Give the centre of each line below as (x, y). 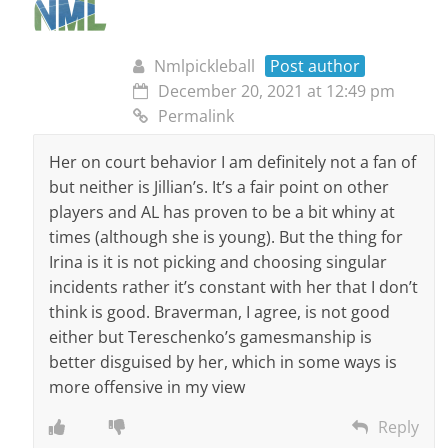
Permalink (196, 115)
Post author (315, 65)
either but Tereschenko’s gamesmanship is (211, 336)
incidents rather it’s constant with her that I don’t (234, 286)
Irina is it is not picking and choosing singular (218, 261)
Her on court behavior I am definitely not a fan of (233, 161)
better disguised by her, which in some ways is (223, 361)
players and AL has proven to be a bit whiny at (222, 211)
